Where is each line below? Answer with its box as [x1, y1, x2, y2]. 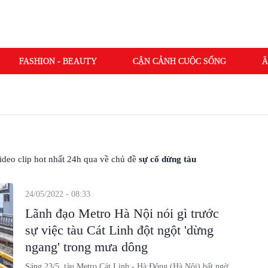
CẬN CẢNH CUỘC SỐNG [132, 56, 226, 66]
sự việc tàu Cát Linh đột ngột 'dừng [25, 223, 214, 237]
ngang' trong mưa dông [25, 239, 148, 254]
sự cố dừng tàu [138, 154, 196, 164]
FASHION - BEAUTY [19, 56, 97, 66]
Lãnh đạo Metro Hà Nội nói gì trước [25, 206, 219, 221]
